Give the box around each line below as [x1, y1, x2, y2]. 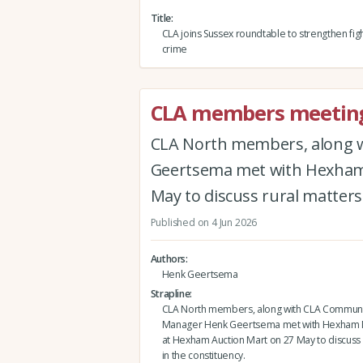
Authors [150, 251, 186, 266]
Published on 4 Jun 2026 [150, 215, 258, 229]
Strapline [150, 287, 190, 301]
